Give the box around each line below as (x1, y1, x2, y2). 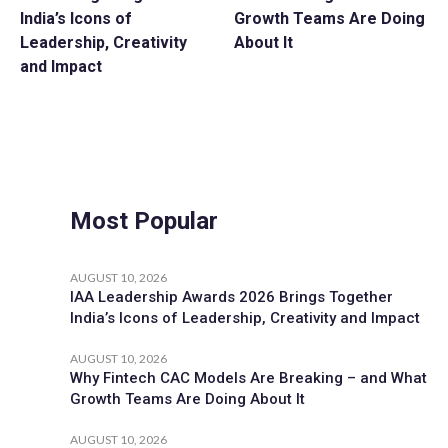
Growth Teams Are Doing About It (70, 389, 305, 408)
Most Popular (70, 206, 218, 235)
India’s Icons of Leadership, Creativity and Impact (70, 308, 420, 327)
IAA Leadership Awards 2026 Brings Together (70, 287, 393, 306)
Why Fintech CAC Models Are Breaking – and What (70, 368, 427, 387)
